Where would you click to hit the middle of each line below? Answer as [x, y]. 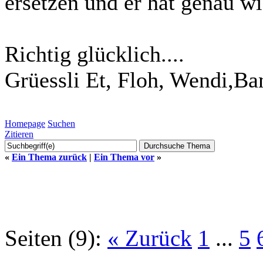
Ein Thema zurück [49, 157]
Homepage [25, 123]
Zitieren [19, 134]
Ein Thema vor [124, 157]
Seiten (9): [53, 238]
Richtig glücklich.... [95, 54]
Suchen [61, 123]
